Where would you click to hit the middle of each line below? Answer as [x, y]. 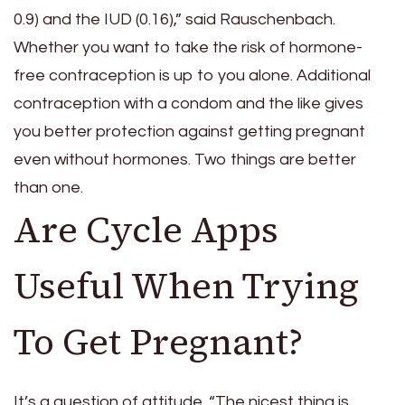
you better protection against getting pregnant [189, 132]
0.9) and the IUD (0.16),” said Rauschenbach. [174, 20]
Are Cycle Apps [146, 230]
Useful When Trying [186, 286]
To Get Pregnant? [158, 342]
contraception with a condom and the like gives [188, 104]
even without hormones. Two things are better [185, 160]
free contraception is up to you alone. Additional [192, 76]
